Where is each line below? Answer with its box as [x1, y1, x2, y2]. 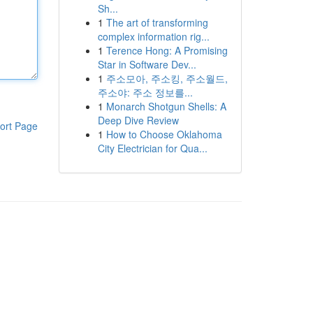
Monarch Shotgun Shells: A [105, 99, 226, 113]
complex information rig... [97, 29, 210, 43]
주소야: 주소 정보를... [97, 85, 193, 99]
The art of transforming [105, 15, 208, 29]
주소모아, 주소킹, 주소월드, [105, 71, 228, 85]
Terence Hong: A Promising [105, 43, 228, 57]
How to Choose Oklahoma [105, 127, 222, 141]
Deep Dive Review [97, 113, 179, 127]
